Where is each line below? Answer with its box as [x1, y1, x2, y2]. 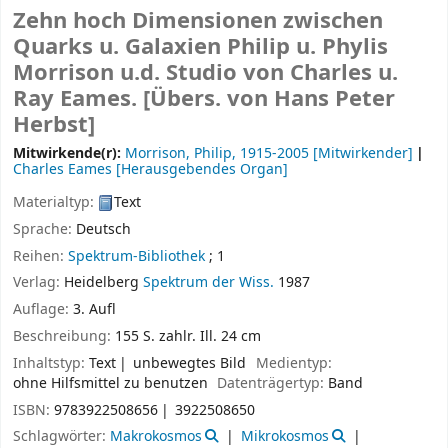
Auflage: [13, 299, 73, 321]
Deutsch [76, 218, 131, 240]
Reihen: [13, 245, 68, 267]
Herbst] [13, 109, 95, 142]
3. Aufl [73, 299, 116, 321]
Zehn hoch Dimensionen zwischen [13, 5, 383, 38]
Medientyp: [255, 352, 332, 374]
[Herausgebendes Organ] [112, 159, 288, 181]
